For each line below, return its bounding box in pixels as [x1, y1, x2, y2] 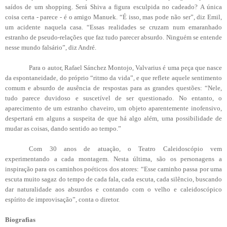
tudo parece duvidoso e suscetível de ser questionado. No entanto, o [5, 94, 222, 102]
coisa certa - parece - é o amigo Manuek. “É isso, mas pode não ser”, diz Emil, [5, 13, 222, 21]
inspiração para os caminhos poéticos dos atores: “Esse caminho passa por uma [5, 165, 222, 173]
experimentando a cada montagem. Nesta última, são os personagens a [5, 155, 222, 163]
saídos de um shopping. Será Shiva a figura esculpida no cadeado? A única [5, 3, 222, 11]
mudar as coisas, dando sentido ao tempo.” [5, 124, 121, 132]
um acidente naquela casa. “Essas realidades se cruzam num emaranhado [5, 23, 222, 31]
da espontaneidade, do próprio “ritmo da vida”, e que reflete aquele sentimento [5, 73, 222, 82]
